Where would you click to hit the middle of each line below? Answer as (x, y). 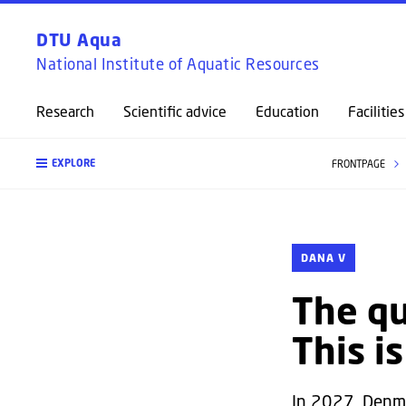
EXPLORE (73, 163)
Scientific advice (175, 111)
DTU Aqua (79, 39)
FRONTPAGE (359, 164)
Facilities (376, 111)
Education (287, 111)
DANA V (324, 258)
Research (65, 111)
